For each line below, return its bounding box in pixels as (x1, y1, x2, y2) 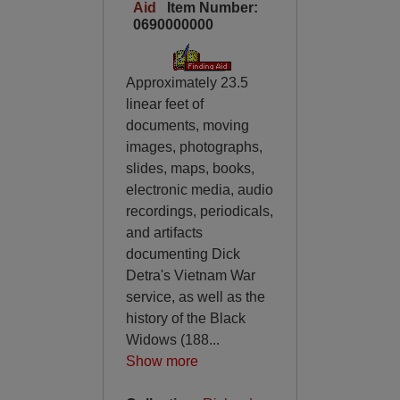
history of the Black (125, 311, 246, 326)
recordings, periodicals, (125, 204, 273, 219)
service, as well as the (125, 289, 265, 304)
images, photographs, (125, 139, 262, 154)
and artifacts (125, 225, 203, 240)
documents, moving (125, 118, 249, 133)
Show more (125, 354, 198, 369)
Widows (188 (125, 332, 209, 347)
